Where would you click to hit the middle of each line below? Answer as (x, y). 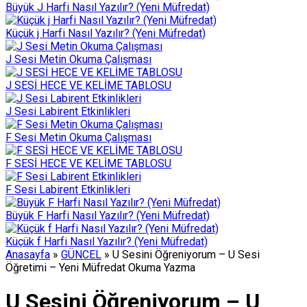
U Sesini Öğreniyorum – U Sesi (186, 255)
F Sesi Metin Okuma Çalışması (78, 137)
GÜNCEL (81, 255)
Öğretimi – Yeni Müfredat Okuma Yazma (100, 268)
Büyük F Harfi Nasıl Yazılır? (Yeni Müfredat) (108, 216)
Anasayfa (28, 255)
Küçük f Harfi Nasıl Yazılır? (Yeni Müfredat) (107, 242)
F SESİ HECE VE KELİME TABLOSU (88, 163)
